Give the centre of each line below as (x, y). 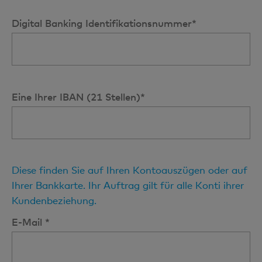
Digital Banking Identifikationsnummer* (104, 23)
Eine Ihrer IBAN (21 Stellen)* (78, 96)
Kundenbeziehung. (54, 200)
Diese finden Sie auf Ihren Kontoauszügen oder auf (130, 170)
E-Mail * (31, 222)
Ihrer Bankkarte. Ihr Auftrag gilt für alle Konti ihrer (128, 185)
